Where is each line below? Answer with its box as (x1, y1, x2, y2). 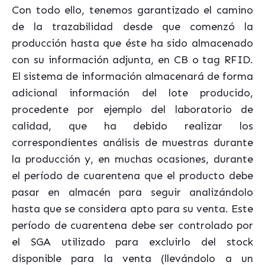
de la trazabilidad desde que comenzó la (12, 20, 253, 34)
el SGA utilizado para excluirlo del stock (12, 235, 253, 249)
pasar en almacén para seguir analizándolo (12, 186, 253, 199)
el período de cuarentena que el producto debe (12, 169, 253, 183)
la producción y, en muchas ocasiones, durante (12, 153, 253, 166)
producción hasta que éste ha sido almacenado (12, 37, 253, 50)
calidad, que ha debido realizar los (12, 119, 253, 133)
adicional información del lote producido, (12, 86, 253, 100)
